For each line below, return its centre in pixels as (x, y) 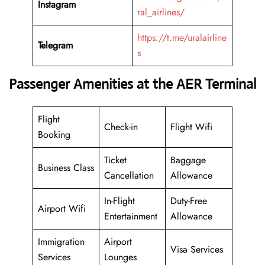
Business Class (66, 168)
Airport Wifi (62, 209)
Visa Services (197, 250)
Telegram (55, 46)
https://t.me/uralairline (182, 38)
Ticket (115, 160)
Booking (54, 135)
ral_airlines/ (161, 12)
